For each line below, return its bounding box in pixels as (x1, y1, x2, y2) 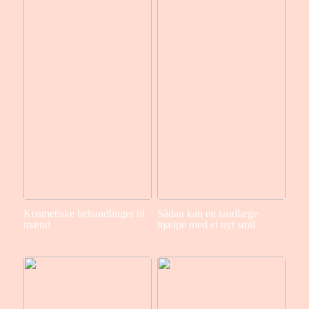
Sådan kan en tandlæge (157, 208, 258, 220)
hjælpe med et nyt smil (157, 219, 255, 231)
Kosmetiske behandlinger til (23, 208, 145, 220)
